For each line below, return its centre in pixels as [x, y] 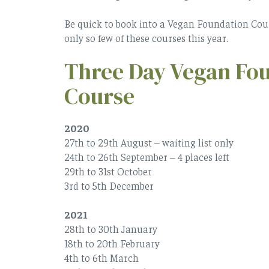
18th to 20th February [112, 243]
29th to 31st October [109, 171]
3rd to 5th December [110, 185]
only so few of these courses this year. [146, 38]
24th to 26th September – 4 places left [147, 156]
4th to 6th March [103, 257]
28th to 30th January [111, 228]
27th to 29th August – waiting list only [150, 142]
